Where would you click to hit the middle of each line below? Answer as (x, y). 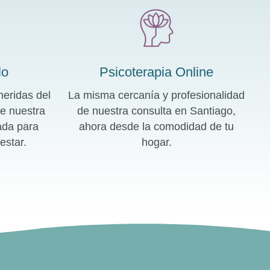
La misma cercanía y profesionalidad (157, 96)
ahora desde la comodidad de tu (157, 127)
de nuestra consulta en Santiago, (157, 111)
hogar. (156, 143)
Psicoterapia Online (157, 72)
